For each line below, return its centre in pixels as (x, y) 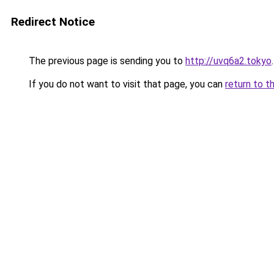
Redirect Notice (53, 22)
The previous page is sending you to (106, 61)
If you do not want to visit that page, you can (126, 84)
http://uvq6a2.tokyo (228, 61)
